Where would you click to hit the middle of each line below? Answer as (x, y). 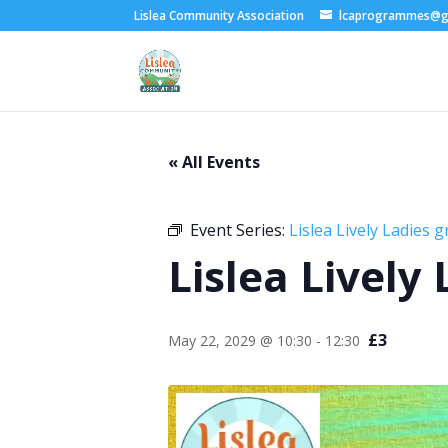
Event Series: (239, 230)
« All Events (214, 162)
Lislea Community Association (219, 15)
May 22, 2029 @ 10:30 (240, 340)
